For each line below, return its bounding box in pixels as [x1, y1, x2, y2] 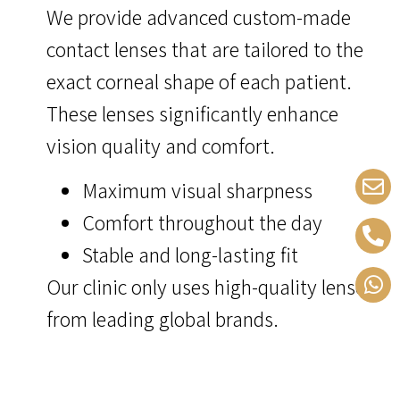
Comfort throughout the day [82, 207, 322, 237]
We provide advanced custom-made [46, 2, 351, 31]
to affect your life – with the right [59, 367, 379, 398]
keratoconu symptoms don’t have [56, 344, 381, 375]
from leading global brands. [46, 304, 279, 333]
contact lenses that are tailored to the [46, 34, 363, 63]
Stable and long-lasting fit [82, 239, 298, 269]
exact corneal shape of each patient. [46, 66, 352, 96]
